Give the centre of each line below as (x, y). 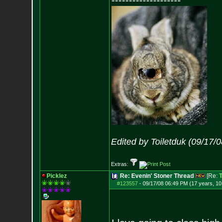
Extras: (120, 164)
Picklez (56, 176)
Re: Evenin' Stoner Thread (157, 176)
